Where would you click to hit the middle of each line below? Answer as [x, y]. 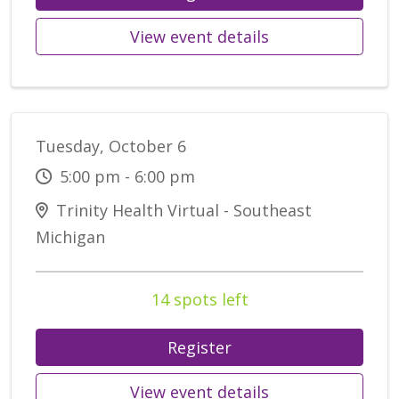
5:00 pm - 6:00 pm [125, 177]
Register [199, 348]
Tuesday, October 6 [111, 147]
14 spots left [199, 300]
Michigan [70, 237]
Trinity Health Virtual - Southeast [182, 211]
